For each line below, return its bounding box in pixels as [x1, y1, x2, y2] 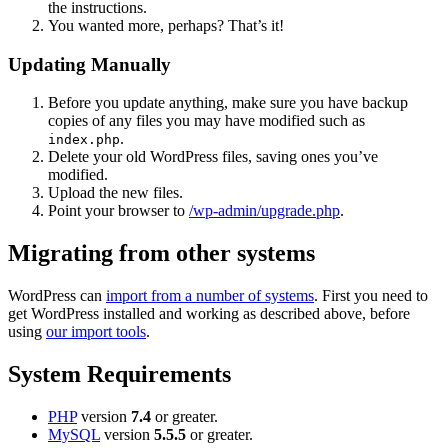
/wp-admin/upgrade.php [189, 202, 340, 220]
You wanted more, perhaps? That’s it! [48, 17, 284, 35]
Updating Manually [8, 53, 171, 75]
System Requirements [8, 361, 231, 388]
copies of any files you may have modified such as [48, 112, 365, 130]
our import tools [46, 323, 146, 341]
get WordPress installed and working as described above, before [8, 305, 410, 323]
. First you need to [314, 287, 428, 305]
